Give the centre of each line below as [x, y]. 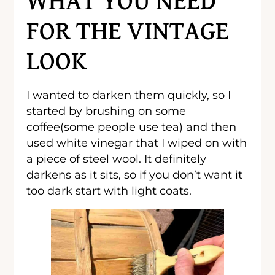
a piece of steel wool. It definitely [117, 158]
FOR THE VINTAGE [128, 32]
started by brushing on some [107, 110]
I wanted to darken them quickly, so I [129, 95]
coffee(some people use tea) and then [132, 126]
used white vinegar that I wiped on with [137, 142]
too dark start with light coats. [109, 190]
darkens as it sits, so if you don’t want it [135, 174]
